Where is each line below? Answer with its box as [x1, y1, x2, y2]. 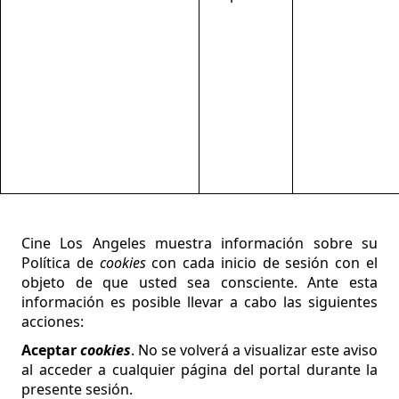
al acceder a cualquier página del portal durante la [21, 360, 378, 379]
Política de [21, 253, 100, 273]
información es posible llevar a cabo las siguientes [21, 292, 378, 312]
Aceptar [21, 340, 80, 360]
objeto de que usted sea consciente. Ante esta [21, 273, 378, 292]
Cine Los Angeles [21, 233, 146, 253]
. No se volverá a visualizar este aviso [131, 340, 378, 360]
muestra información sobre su [145, 233, 379, 253]
